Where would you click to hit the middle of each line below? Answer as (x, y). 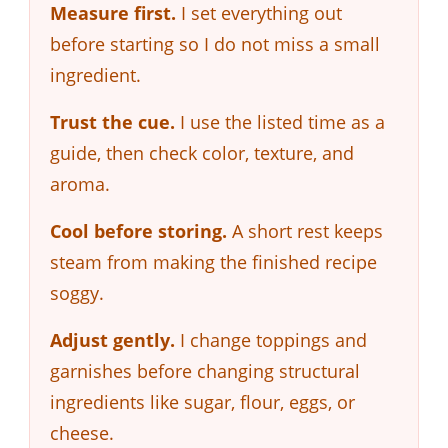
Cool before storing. (138, 230)
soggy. (77, 292)
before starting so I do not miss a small (215, 43)
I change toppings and (271, 339)
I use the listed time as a (280, 121)
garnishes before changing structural (205, 370)
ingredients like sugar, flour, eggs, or (202, 401)
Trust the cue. (112, 121)
